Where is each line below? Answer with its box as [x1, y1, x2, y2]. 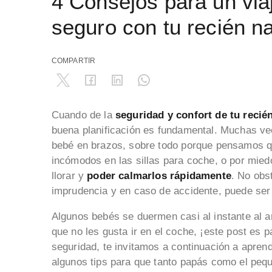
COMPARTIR [51, 56, 96, 65]
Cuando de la [51, 109, 115, 121]
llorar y [51, 169, 87, 182]
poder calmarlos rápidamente [87, 169, 231, 182]
